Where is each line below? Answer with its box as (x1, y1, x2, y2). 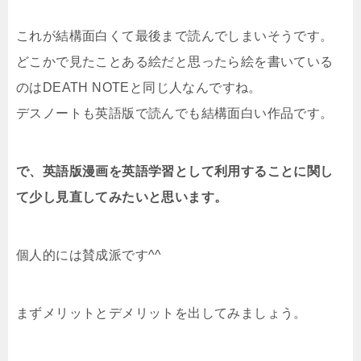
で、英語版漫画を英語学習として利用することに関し (16, 164, 334, 178)
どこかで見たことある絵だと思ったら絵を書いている (16, 54, 334, 68)
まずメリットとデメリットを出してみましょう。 (16, 305, 307, 320)
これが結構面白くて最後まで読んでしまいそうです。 (16, 28, 334, 43)
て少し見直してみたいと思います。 (16, 189, 228, 204)
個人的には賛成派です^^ (16, 247, 162, 262)
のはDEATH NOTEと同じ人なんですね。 (16, 80, 262, 94)
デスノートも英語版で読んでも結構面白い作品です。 (16, 106, 334, 120)
